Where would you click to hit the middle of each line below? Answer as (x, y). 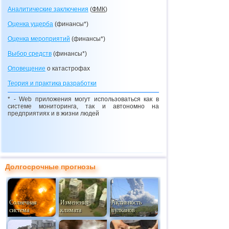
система (19, 210)
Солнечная (23, 202)
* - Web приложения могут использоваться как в (83, 99)
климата (71, 210)
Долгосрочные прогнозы (50, 167)
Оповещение (27, 68)
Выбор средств (30, 54)
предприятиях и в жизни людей (53, 113)
